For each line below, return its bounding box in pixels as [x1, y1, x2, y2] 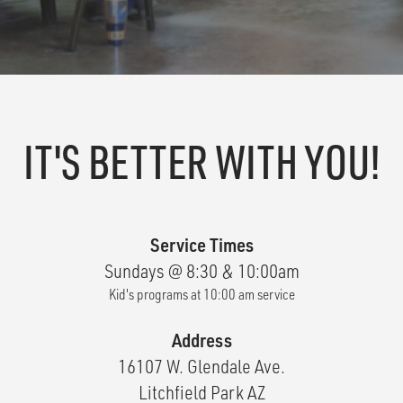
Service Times [149, 232, 254, 256]
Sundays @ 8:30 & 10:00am [103, 259, 300, 282]
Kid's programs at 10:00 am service [108, 285, 295, 303]
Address [171, 327, 232, 353]
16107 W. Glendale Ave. [118, 354, 285, 379]
